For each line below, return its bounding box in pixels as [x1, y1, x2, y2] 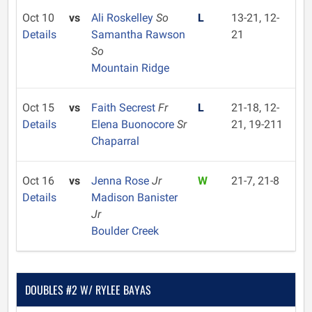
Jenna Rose [91, 174, 152, 187]
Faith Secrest [91, 101, 158, 114]
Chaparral [91, 134, 139, 148]
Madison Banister [91, 191, 178, 204]
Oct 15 [22, 101, 54, 114]
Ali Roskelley [91, 11, 156, 24]
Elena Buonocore [91, 118, 177, 131]
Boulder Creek [91, 224, 159, 237]
